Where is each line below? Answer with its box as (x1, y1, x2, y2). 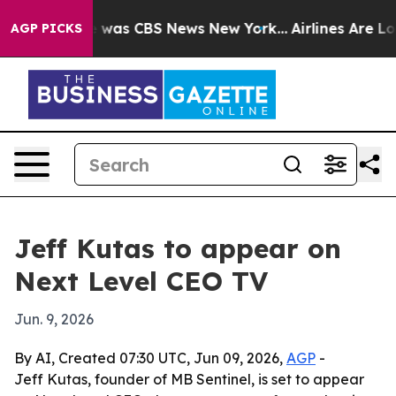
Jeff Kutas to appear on (14, 232, 341, 265)
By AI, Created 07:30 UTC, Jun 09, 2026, (14, 349, 286, 367)
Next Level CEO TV (14, 264, 268, 298)
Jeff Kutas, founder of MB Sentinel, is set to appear (14, 370, 364, 388)
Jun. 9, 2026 (14, 310, 94, 328)
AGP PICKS (11, 20, 82, 36)
